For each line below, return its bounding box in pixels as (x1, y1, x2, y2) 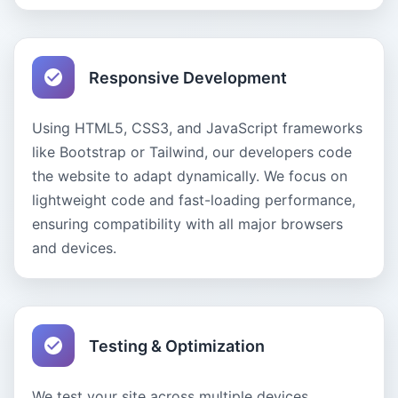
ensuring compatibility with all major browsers (32, 215, 343, 233)
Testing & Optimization (89, 336, 265, 355)
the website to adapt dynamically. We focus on (32, 167, 347, 185)
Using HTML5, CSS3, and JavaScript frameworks (32, 119, 362, 137)
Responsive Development (89, 68, 287, 87)
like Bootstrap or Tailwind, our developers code (32, 143, 352, 161)
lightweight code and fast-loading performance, (32, 191, 355, 209)
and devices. (32, 239, 116, 257)
